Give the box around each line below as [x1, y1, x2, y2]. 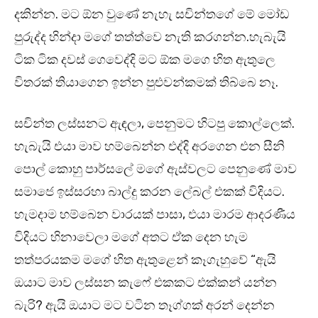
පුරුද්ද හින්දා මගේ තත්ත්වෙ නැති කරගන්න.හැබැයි [14, 29, 286, 45]
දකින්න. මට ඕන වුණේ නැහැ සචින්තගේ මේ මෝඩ [14, 6, 289, 23]
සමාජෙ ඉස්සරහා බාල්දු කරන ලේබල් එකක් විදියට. [14, 184, 285, 200]
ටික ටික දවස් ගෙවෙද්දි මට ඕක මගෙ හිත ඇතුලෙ [14, 52, 275, 68]
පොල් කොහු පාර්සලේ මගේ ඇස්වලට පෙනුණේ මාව [14, 161, 297, 177]
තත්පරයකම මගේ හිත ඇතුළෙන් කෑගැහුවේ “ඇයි [14, 252, 276, 268]
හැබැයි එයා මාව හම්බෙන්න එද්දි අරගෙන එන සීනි [14, 138, 285, 155]
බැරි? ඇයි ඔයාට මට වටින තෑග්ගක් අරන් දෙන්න [14, 297, 275, 314]
